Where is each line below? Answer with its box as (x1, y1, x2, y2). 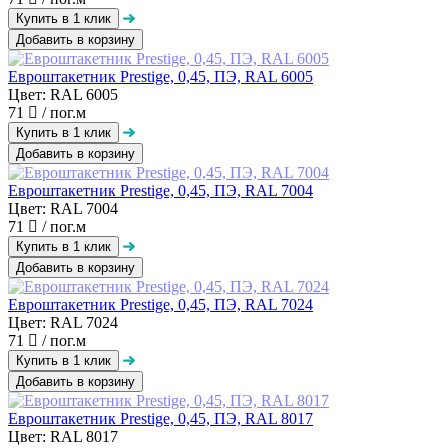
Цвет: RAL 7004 (8, 199, 118, 217)
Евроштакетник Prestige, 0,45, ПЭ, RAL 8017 (8, 409, 313, 427)
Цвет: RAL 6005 (8, 85, 118, 103)
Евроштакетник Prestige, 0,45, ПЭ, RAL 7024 (8, 295, 313, 313)
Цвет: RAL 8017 (8, 427, 118, 445)
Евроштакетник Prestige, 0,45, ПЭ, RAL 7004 (8, 181, 313, 199)
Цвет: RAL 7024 (8, 313, 118, 331)
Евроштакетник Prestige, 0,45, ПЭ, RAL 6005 (8, 67, 313, 85)
